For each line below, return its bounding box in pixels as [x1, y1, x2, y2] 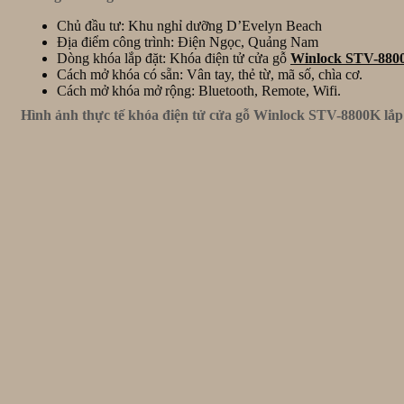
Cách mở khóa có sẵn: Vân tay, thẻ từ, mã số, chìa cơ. [57, 67, 363, 83]
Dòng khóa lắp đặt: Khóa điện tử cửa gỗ [57, 50, 290, 67]
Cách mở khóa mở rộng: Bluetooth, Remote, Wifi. [57, 83, 341, 99]
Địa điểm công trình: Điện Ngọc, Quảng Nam [57, 34, 318, 50]
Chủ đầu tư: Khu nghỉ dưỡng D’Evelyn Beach [57, 18, 322, 34]
